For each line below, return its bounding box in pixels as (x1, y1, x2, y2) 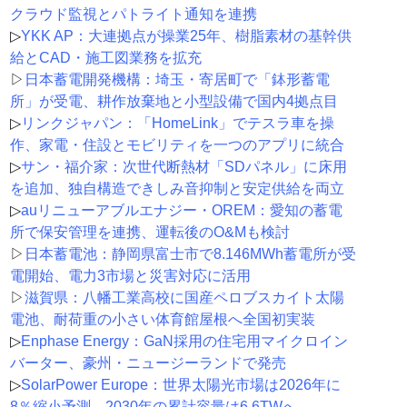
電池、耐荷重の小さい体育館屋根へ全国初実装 (9, 312, 315, 328)
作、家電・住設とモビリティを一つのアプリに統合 (9, 137, 344, 154)
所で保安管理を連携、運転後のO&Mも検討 (9, 224, 290, 241)
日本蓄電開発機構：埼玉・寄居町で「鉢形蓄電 (24, 72, 330, 88)
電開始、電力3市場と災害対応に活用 (9, 268, 251, 284)
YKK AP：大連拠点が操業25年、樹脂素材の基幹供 (20, 28, 352, 45)
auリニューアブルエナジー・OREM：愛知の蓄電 (20, 203, 342, 219)
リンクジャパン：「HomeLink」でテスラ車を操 (20, 115, 334, 132)
